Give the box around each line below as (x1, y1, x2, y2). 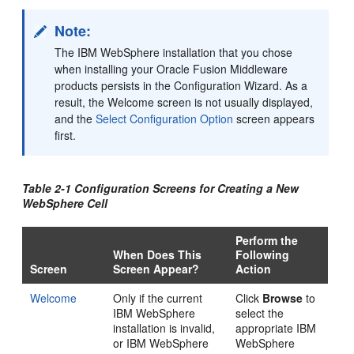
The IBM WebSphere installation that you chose (55, 43, 293, 60)
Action (235, 260, 272, 277)
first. (55, 126, 77, 143)
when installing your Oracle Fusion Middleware (55, 60, 288, 77)
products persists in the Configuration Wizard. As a (55, 77, 308, 93)
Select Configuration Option (96, 110, 234, 126)
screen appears (233, 110, 315, 126)
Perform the (235, 232, 299, 248)
